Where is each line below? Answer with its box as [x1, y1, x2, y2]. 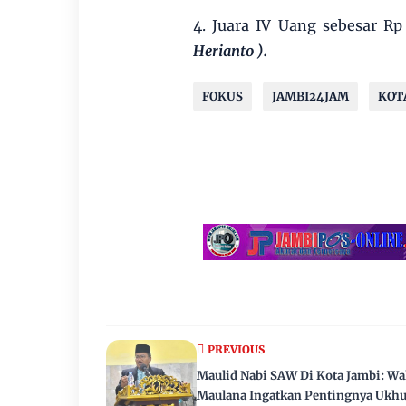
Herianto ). [192, 42, 267, 60]
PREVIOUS [208, 343, 265, 356]
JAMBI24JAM [271, 89, 349, 104]
